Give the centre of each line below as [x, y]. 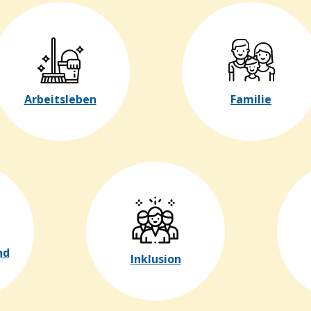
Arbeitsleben [60, 100]
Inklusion [155, 259]
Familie [251, 100]
